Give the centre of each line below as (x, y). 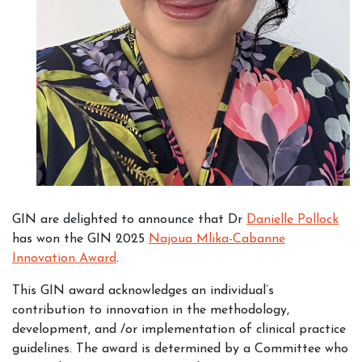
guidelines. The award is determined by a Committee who (180, 349)
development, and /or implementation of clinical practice (179, 330)
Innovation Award (64, 259)
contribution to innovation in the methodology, (151, 311)
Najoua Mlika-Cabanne (217, 240)
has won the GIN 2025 (80, 240)
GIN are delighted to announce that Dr (129, 220)
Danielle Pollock (293, 220)
